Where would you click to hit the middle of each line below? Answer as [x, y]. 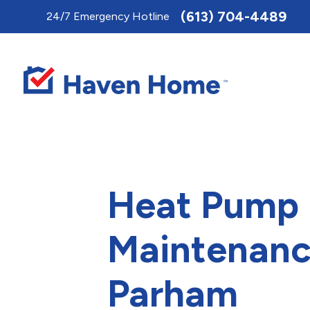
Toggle [23, 13]
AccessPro [34, 29]
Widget [24, 44]
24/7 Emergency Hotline [108, 16]
